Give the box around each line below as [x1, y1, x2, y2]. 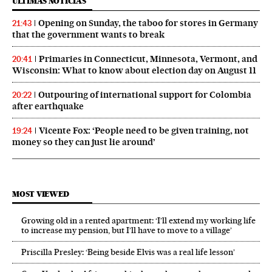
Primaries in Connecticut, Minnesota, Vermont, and [39, 53, 257, 64]
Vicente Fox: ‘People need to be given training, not [39, 124, 249, 136]
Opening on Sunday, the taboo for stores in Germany [38, 17, 258, 29]
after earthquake [12, 100, 84, 112]
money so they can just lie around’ [12, 136, 155, 148]
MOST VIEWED [12, 189, 69, 199]
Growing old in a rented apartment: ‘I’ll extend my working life [21, 215, 256, 225]
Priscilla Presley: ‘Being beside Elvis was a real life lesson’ [21, 246, 235, 257]
